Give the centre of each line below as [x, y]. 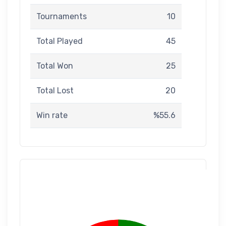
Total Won [55, 66]
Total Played [60, 41]
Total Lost [55, 91]
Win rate [52, 115]
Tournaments [62, 16]
